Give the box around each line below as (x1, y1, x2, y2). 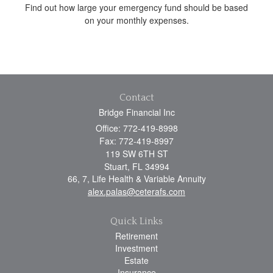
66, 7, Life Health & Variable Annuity (67, 172, 206, 185)
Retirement (115, 229, 158, 242)
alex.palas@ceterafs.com (88, 185, 185, 197)
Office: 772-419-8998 (95, 121, 178, 134)
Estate (124, 253, 149, 266)
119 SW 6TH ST (105, 147, 168, 160)
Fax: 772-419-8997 (99, 134, 174, 147)
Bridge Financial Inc (98, 105, 175, 118)
